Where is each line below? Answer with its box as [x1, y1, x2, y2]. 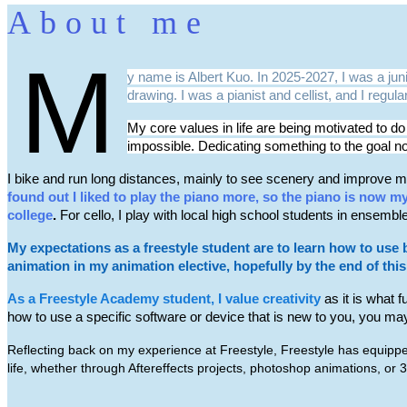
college [7, 207, 53, 223]
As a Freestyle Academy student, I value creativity [7, 291, 321, 307]
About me [7, 5, 210, 42]
